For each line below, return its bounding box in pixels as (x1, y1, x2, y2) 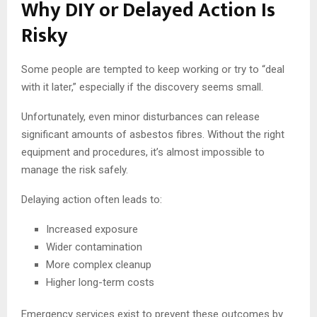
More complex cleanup (46, 258, 151, 271)
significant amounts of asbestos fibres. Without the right (21, 127, 284, 141)
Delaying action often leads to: (21, 192, 162, 206)
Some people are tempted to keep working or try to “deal (21, 62, 284, 76)
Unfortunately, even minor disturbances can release (21, 110, 260, 123)
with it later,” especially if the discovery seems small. (21, 80, 263, 93)
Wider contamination (46, 240, 142, 253)
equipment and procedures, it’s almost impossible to (21, 145, 265, 158)
